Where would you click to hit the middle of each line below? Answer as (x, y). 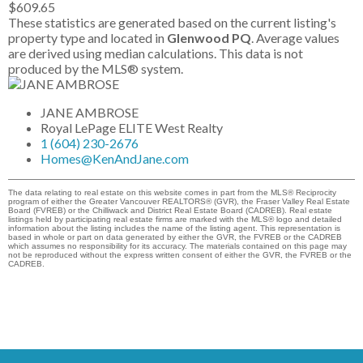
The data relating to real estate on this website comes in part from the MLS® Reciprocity (172, 192)
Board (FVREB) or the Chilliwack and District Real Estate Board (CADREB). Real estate (170, 210)
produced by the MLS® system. (96, 68)
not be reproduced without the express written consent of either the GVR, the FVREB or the (180, 254)
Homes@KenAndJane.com (115, 158)
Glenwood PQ (209, 37)
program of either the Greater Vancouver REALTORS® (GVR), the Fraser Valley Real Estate (179, 201)
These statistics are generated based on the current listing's (172, 22)
